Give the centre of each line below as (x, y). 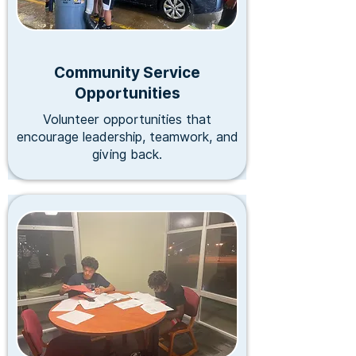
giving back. (127, 155)
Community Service (127, 73)
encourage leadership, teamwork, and (127, 137)
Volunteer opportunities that (127, 120)
